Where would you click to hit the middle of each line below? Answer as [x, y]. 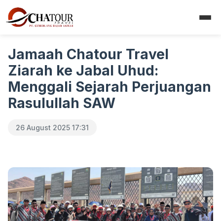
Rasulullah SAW [62, 103]
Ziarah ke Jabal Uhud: [83, 71]
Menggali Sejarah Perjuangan [110, 87]
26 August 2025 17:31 [52, 128]
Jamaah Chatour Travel [88, 54]
